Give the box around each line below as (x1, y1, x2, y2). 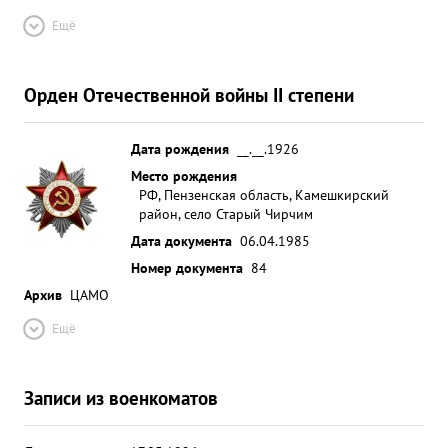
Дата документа (131, 231, 232, 250)
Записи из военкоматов (24, 385, 218, 410)
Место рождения (131, 166, 237, 185)
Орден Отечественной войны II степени (24, 82, 354, 107)
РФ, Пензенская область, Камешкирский (139, 185, 389, 204)
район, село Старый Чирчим (139, 204, 313, 223)
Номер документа (131, 258, 243, 277)
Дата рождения (131, 139, 229, 158)
